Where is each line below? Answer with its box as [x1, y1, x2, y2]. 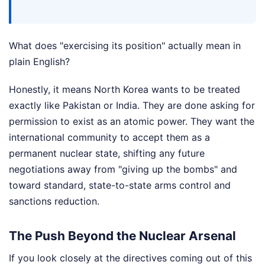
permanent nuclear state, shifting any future [9, 147, 205, 159]
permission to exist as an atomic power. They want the [9, 115, 254, 127]
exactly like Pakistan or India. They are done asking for [9, 99, 255, 111]
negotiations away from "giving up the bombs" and [9, 163, 237, 175]
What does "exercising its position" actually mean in [9, 40, 241, 51]
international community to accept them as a [9, 131, 210, 143]
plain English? [9, 56, 70, 67]
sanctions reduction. [9, 195, 99, 207]
